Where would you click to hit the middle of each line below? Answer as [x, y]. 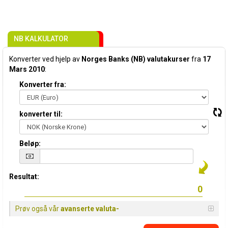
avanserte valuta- [90, 209]
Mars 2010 [27, 69]
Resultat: [24, 177]
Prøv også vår [38, 209]
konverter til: [41, 114]
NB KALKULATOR [41, 39]
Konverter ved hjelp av [45, 59]
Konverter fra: [43, 84]
